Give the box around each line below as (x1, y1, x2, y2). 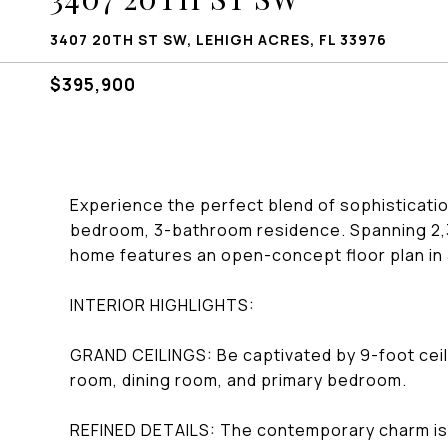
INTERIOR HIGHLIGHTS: (70, 294, 255, 316)
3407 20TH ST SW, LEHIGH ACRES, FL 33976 (50, 30, 387, 49)
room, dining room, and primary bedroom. (70, 369, 407, 391)
